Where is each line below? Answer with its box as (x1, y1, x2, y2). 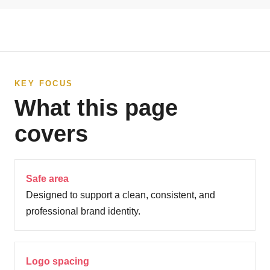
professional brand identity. (26, 206, 140, 217)
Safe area (26, 174, 69, 184)
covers (14, 121, 88, 147)
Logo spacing (26, 256, 89, 267)
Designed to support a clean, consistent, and (26, 190, 215, 201)
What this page (14, 95, 178, 121)
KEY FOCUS (14, 79, 74, 89)
